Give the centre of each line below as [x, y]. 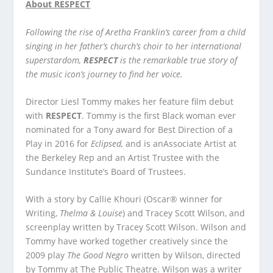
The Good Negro [98, 255]
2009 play [47, 255]
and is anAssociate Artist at [181, 144]
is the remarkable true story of [178, 60]
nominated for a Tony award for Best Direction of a [129, 130]
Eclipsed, [108, 144]
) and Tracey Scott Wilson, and [184, 213]
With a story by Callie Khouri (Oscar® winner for [124, 199]
